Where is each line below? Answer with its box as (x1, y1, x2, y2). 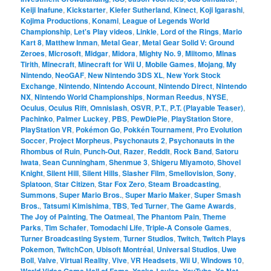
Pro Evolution (196, 123, 243, 135)
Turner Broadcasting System (21, 232, 120, 244)
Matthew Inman (45, 36, 98, 48)
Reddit (148, 145, 171, 157)
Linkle (136, 25, 157, 37)
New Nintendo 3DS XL (88, 69, 163, 80)
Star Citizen (54, 178, 95, 189)
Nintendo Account (93, 80, 155, 91)
